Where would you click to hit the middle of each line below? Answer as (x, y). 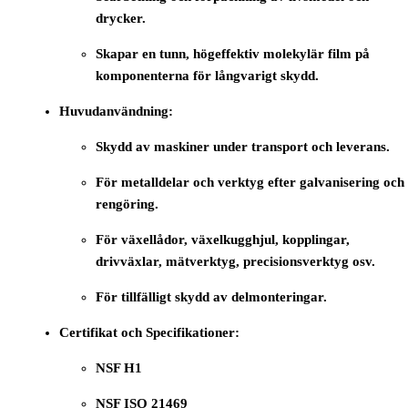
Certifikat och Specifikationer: (150, 333)
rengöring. (127, 204)
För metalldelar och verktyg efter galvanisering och (250, 183)
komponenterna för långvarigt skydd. (208, 76)
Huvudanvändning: (117, 112)
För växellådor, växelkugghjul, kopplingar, (223, 240)
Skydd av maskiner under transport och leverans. (243, 147)
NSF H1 (119, 368)
